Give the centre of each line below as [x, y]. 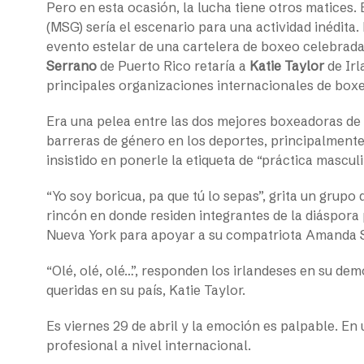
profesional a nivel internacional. [150, 345]
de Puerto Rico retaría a [171, 65]
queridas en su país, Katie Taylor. [147, 290]
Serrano [71, 65]
